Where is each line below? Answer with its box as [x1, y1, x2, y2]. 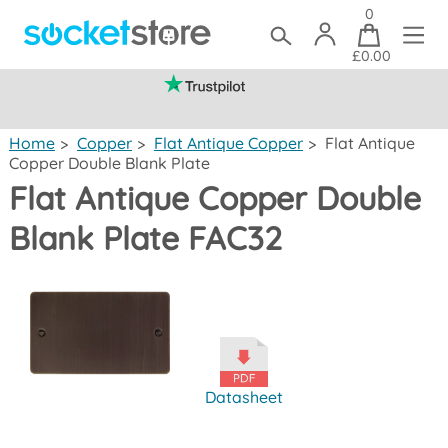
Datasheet [205, 387, 284, 407]
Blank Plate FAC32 [8, 218, 282, 258]
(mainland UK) [275, 99, 375, 118]
